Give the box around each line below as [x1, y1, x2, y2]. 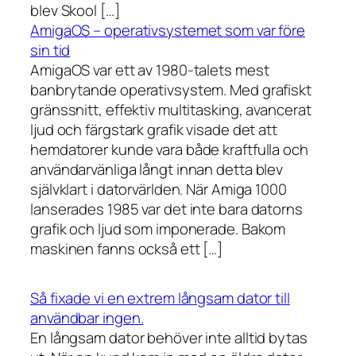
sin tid [30, 40, 71, 61]
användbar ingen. [30, 308, 144, 329]
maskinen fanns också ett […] [30, 238, 223, 260]
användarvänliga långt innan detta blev [30, 159, 284, 180]
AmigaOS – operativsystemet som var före [30, 20, 306, 41]
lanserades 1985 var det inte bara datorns [30, 199, 303, 220]
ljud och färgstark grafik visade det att [30, 119, 277, 141]
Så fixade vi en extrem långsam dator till [30, 288, 290, 309]
